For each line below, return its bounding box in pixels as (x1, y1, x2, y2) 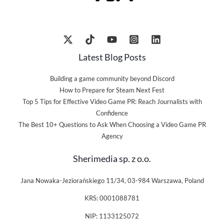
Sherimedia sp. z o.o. (73, 153, 151, 164)
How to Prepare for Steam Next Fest (59, 86, 164, 94)
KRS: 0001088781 (84, 194, 139, 202)
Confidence (96, 109, 128, 117)
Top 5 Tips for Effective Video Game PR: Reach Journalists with (22, 97, 202, 106)
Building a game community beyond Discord (49, 74, 174, 83)
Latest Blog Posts (78, 51, 146, 63)
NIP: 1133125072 (85, 212, 139, 220)
